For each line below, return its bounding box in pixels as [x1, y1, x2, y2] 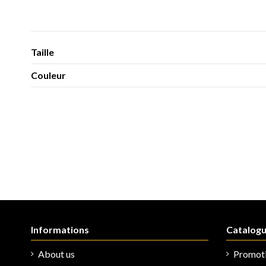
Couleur [31, 69, 66, 81]
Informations [31, 223, 89, 235]
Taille [31, 46, 54, 58]
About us [38, 248, 75, 260]
